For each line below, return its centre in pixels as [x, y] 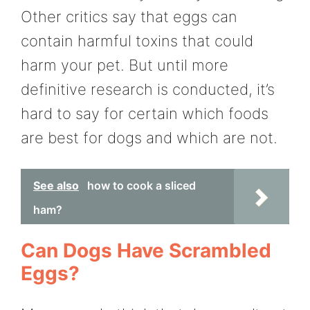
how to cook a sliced [142, 185]
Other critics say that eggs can [129, 17]
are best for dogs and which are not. [149, 138]
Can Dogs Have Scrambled [146, 250]
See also [56, 185]
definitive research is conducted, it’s [148, 90]
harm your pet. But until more [125, 65]
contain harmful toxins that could [137, 41]
